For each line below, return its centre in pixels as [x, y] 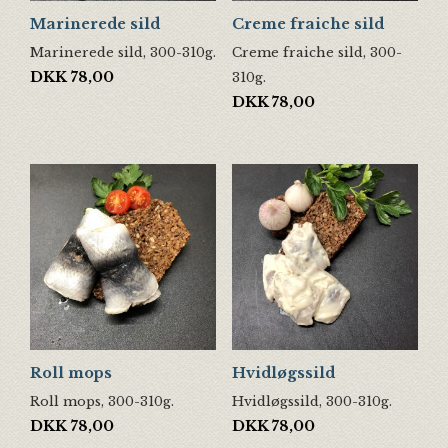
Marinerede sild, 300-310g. [123, 51]
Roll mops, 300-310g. [102, 400]
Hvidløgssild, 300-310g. [311, 400]
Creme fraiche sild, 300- [316, 51]
